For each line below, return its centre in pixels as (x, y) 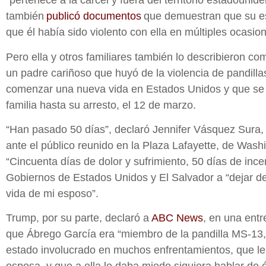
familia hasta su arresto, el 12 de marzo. (101, 105)
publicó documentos (94, 16)
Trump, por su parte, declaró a (79, 218)
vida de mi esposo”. (52, 193)
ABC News (177, 218)
